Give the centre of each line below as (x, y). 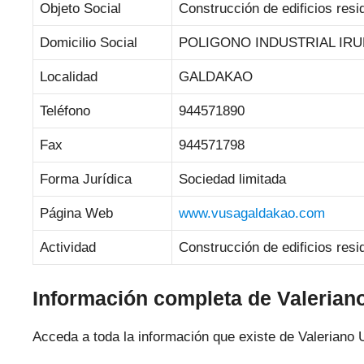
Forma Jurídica (86, 179)
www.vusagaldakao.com (252, 213)
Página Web (76, 213)
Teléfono (65, 111)
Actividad (68, 247)
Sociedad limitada (232, 179)
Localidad (69, 77)
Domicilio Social (89, 43)
